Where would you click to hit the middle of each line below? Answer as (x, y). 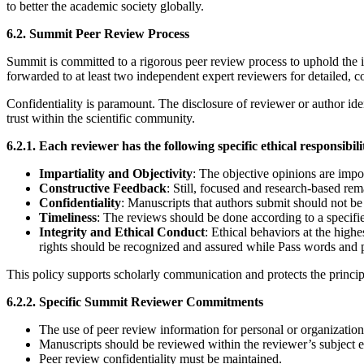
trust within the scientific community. (101, 119)
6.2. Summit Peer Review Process (98, 34)
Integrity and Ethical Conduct (122, 232)
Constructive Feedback (103, 188)
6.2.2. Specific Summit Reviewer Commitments (135, 302)
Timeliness (68, 218)
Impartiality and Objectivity (116, 174)
